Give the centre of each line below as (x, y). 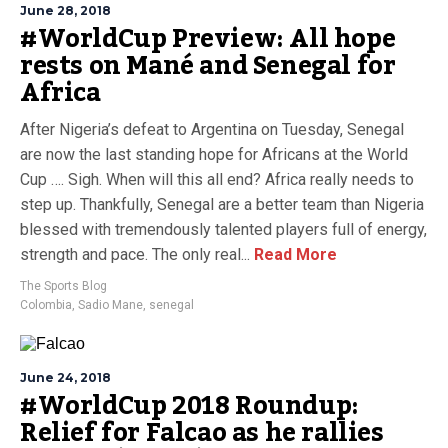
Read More (293, 254)
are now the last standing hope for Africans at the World (214, 154)
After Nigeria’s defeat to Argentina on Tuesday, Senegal (212, 129)
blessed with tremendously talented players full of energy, (223, 229)
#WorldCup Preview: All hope (208, 39)
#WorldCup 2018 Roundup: (189, 406)
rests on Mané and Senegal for (208, 66)
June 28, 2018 (65, 10)
